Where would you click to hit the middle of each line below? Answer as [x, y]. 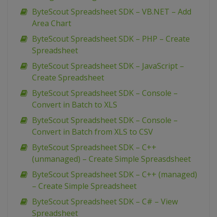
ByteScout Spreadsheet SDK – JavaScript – [108, 66]
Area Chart [52, 23]
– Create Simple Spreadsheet [84, 186]
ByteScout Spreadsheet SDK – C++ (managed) [115, 175]
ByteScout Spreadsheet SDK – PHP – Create [111, 39]
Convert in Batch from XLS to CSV [93, 132]
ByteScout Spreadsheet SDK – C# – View [105, 202]
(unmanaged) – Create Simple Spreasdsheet [111, 159]
